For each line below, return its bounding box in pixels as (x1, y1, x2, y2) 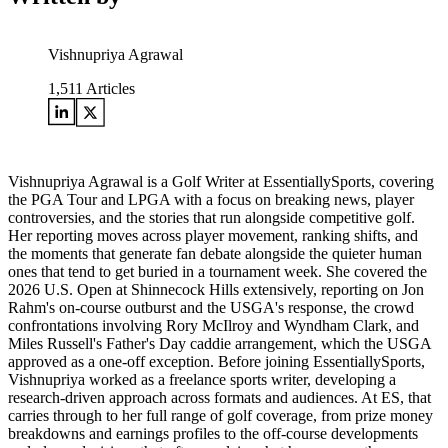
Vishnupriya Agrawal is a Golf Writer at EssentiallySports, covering (8, 173, 434, 191)
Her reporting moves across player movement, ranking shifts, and (8, 227, 418, 245)
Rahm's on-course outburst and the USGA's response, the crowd (8, 299, 414, 317)
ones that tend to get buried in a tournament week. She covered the (8, 263, 427, 281)
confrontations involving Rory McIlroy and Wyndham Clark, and (8, 317, 419, 335)
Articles (83, 80, 135, 98)
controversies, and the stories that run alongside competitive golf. (8, 209, 415, 227)
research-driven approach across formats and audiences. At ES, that (8, 389, 431, 407)
